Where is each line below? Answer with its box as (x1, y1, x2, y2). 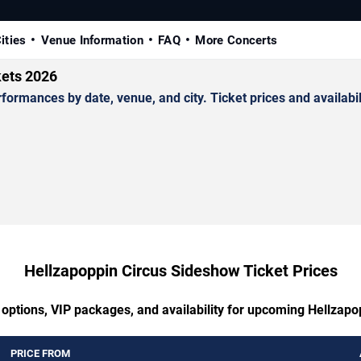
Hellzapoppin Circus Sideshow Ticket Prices (23, 261, 338, 281)
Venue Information (40, 33, 143, 48)
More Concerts (195, 33, 278, 48)
